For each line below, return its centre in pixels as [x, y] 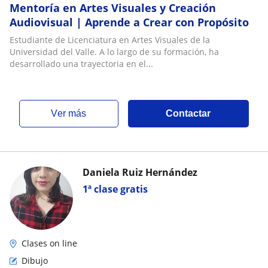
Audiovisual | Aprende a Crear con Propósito [129, 22]
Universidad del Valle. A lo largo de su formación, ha [114, 52]
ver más [72, 113]
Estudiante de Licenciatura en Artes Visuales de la [110, 40]
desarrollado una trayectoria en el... [81, 64]
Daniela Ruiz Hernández [140, 172]
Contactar [188, 113]
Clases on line [49, 243]
